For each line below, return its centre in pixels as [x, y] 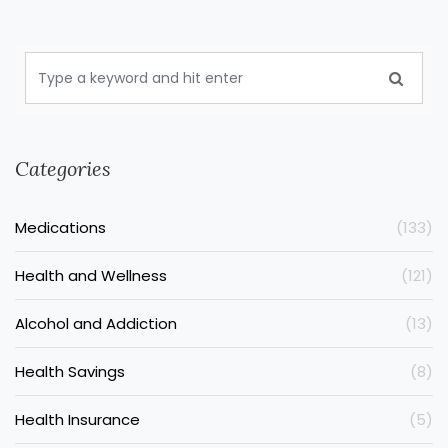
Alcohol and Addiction [96, 323]
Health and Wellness [91, 275]
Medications [60, 227]
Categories [63, 168]
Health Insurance [77, 419]
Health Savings [70, 371]
